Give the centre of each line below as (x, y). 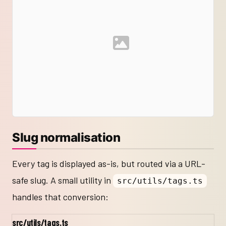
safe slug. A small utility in (63, 180)
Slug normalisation (66, 138)
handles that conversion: (60, 197)
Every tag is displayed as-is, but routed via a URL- (109, 164)
